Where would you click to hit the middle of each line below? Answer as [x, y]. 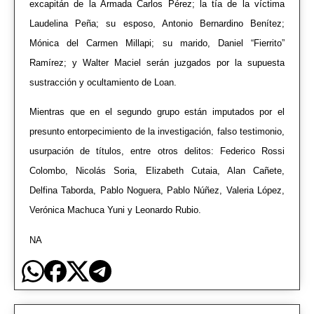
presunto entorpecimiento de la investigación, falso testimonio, [157, 132]
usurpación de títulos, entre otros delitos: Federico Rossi [157, 151]
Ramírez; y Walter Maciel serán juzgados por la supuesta [157, 62]
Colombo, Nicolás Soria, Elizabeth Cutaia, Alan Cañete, [157, 171]
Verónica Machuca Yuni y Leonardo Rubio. [115, 210]
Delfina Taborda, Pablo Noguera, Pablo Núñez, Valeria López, [157, 191]
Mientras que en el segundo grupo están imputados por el [157, 112]
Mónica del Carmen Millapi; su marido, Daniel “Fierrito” [157, 43]
